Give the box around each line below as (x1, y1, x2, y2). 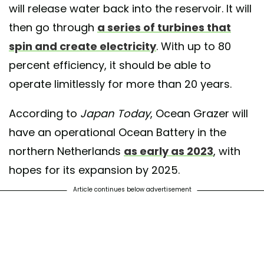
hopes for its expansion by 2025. (9, 163, 180, 178)
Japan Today (80, 106, 150, 121)
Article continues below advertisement (72, 185, 192, 194)
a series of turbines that (97, 20, 231, 35)
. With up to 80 (156, 39, 231, 54)
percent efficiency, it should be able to (9, 58, 211, 73)
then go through (9, 20, 97, 35)
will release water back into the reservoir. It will (9, 1, 252, 16)
